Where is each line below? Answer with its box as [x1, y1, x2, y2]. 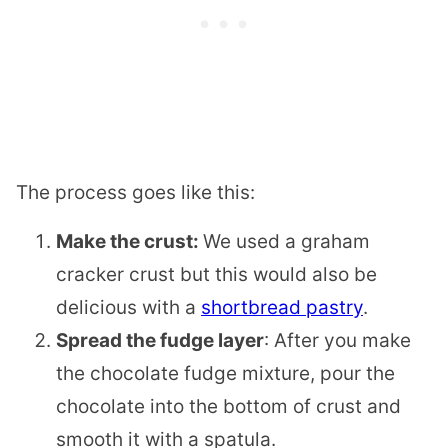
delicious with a [56, 295, 201, 319]
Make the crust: [56, 229, 203, 253]
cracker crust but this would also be [56, 262, 377, 286]
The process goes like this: [16, 180, 255, 204]
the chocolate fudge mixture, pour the [56, 361, 395, 385]
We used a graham [203, 229, 370, 253]
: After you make [264, 328, 411, 352]
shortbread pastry [201, 295, 363, 319]
